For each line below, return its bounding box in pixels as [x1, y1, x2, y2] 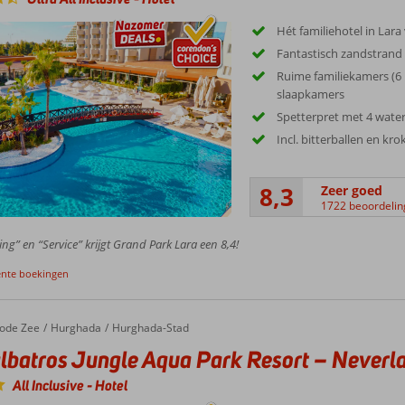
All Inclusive [12, 376, 87, 396]
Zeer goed [321, 181, 383, 199]
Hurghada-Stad [111, 320, 189, 336]
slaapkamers [277, 86, 345, 102]
